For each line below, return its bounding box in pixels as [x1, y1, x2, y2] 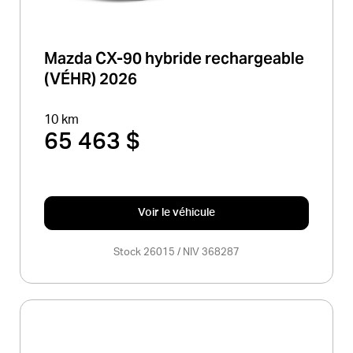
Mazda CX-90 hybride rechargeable [44, 48, 304, 69]
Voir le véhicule [138, 207, 215, 219]
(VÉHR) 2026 [44, 69, 137, 90]
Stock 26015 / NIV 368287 [113, 247, 240, 258]
